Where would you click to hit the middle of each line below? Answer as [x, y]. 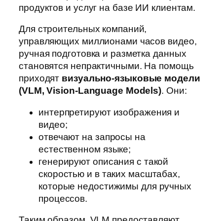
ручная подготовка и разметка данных [103, 54]
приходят [40, 78]
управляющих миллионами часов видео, [108, 41]
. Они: [174, 91]
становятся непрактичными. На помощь [106, 66]
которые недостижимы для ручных [115, 186]
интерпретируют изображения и [109, 112]
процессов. [63, 198]
